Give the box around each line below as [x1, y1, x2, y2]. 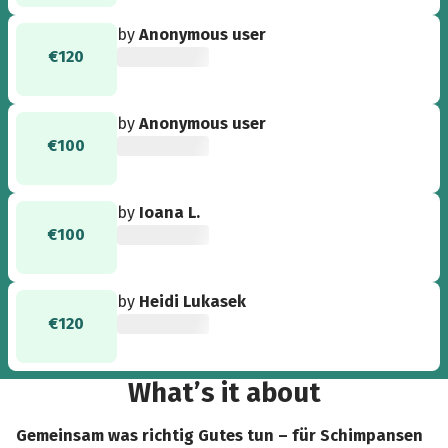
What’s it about [127, 376, 321, 409]
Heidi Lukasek [139, 291, 247, 311]
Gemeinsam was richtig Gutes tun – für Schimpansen [16, 425, 424, 445]
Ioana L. [139, 202, 201, 222]
